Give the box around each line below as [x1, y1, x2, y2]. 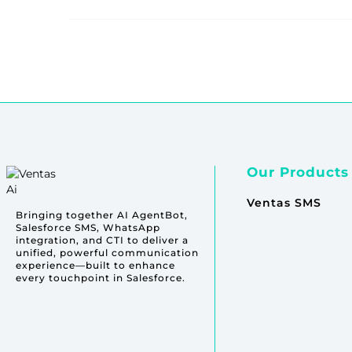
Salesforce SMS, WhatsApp [16, 222, 160, 234]
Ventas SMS [246, 196, 321, 211]
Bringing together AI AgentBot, [16, 209, 188, 222]
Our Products [246, 164, 349, 181]
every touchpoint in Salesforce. [16, 272, 185, 284]
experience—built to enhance [16, 259, 175, 272]
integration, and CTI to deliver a [16, 234, 189, 247]
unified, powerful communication [16, 247, 199, 259]
